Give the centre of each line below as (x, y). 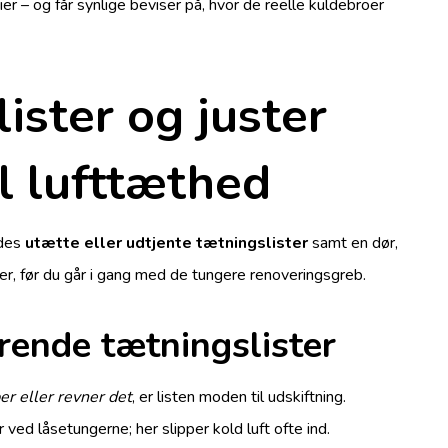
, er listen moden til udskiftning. (239, 396)
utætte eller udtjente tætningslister (167, 242)
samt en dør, (353, 242)
